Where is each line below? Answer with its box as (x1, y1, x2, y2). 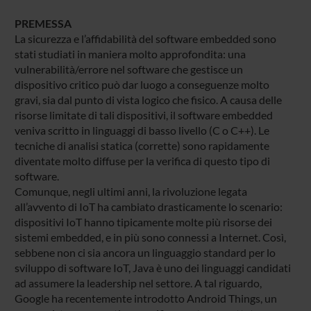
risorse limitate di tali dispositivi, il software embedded (14, 108, 273, 121)
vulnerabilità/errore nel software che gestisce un (14, 62, 243, 76)
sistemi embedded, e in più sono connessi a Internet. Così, (14, 230, 286, 244)
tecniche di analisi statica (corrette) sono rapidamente (14, 138, 269, 152)
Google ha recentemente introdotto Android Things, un (14, 291, 277, 305)
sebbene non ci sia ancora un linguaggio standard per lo (14, 245, 276, 259)
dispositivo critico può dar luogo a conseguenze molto (14, 77, 269, 91)
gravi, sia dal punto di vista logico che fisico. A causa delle (14, 92, 282, 106)
